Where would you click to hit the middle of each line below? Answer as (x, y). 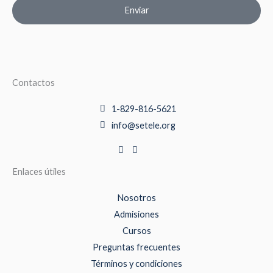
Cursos (136, 230)
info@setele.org (144, 125)
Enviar (136, 10)
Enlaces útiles (39, 171)
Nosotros (136, 197)
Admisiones (136, 214)
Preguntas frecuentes (136, 247)
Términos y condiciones (136, 263)
